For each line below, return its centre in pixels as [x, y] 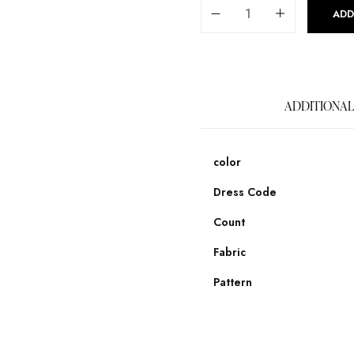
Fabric [230, 252]
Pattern [233, 282]
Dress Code [245, 192]
